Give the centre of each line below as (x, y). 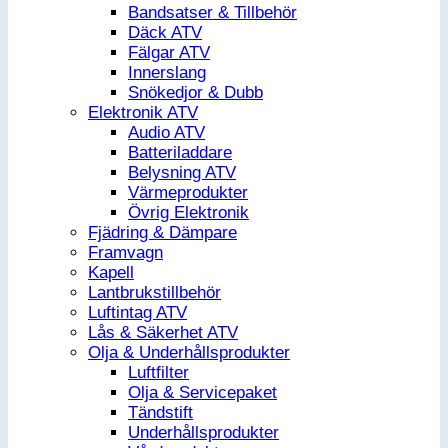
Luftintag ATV (137, 312)
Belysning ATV (182, 172)
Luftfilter (158, 372)
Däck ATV (165, 32)
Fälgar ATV (169, 52)
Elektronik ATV (143, 112)
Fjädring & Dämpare (162, 232)
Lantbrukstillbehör (154, 292)
